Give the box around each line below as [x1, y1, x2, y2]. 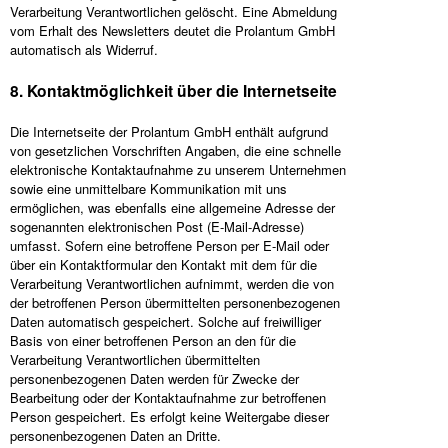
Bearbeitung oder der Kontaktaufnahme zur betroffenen [10, 388, 326, 407]
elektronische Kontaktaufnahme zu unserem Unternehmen [10, 160, 346, 179]
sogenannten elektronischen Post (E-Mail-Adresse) [10, 217, 304, 236]
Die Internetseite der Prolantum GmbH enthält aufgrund [10, 122, 328, 141]
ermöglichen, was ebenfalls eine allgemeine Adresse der [10, 198, 335, 217]
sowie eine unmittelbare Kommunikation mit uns [10, 179, 287, 198]
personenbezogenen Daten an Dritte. [10, 426, 221, 445]
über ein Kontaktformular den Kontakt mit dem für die [10, 255, 317, 274]
